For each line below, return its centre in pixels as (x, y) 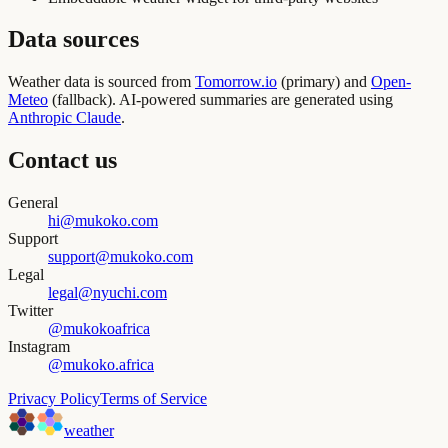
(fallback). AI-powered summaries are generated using (222, 100)
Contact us (62, 160)
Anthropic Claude (64, 118)
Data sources (73, 39)
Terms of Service (153, 399)
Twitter (30, 311)
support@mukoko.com (120, 257)
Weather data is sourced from (99, 82)
